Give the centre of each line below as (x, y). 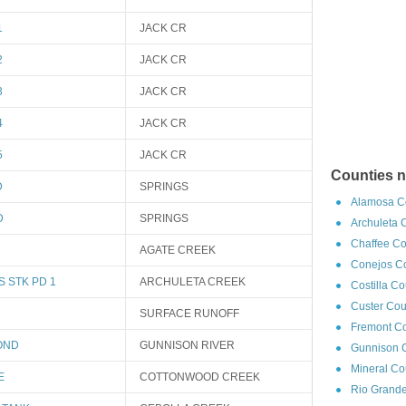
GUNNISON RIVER (187, 345)
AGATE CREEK (178, 250)
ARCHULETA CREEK (193, 282)
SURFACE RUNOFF (189, 314)
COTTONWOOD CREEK (200, 377)
